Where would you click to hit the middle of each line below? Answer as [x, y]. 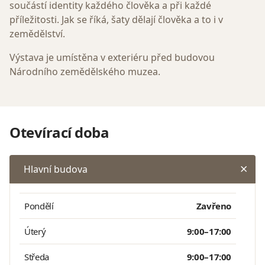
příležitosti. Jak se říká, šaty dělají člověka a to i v [116, 20]
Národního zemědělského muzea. [85, 72]
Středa [37, 257]
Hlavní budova [56, 169]
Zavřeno [214, 206]
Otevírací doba [59, 132]
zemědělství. [37, 34]
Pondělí [39, 206]
